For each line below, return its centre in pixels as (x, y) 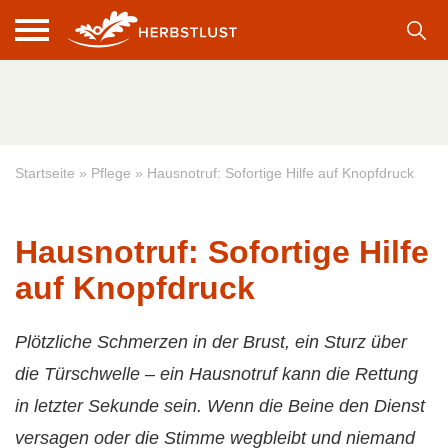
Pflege (111, 173)
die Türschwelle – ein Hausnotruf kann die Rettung (216, 374)
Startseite (45, 173)
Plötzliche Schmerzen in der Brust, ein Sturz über (211, 342)
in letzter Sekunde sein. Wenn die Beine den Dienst (220, 406)
